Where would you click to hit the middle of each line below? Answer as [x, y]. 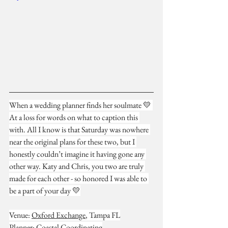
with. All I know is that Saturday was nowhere [80, 129]
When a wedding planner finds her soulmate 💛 [81, 105]
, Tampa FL [103, 215]
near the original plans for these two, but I [73, 141]
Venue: [20, 215]
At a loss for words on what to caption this [74, 117]
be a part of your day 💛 [45, 190]
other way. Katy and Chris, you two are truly [77, 166]
